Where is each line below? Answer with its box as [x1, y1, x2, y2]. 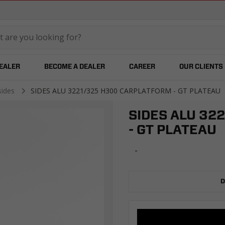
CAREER [129, 64, 155, 70]
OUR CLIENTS [179, 64, 223, 70]
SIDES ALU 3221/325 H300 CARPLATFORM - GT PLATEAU [30, 86, 220, 95]
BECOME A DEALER [44, 64, 105, 70]
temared [53, 32, 86, 42]
